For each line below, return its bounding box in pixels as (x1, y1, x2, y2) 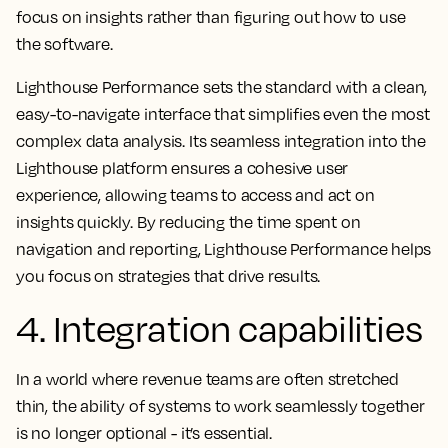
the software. (16, 34, 113, 55)
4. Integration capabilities (16, 306, 423, 351)
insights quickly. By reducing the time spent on (16, 212, 361, 233)
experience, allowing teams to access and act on (16, 185, 375, 206)
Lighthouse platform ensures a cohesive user (16, 158, 349, 179)
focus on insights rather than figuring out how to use (16, 7, 406, 28)
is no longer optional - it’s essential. (16, 423, 272, 444)
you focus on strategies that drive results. (16, 266, 321, 287)
